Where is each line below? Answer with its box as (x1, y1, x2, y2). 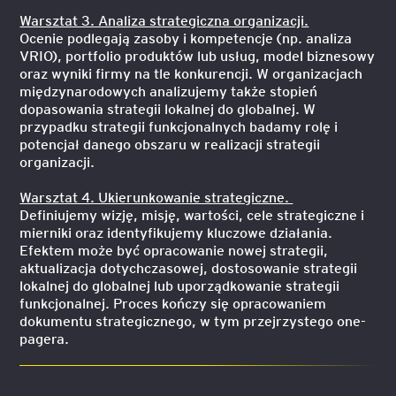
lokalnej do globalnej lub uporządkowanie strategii (19, 276, 340, 294)
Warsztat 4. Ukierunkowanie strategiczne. (19, 187, 293, 206)
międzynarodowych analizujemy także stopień (19, 81, 318, 100)
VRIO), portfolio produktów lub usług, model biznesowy (19, 46, 376, 65)
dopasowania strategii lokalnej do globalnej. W (19, 99, 316, 118)
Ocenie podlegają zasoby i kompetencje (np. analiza (19, 28, 353, 47)
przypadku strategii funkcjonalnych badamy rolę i (19, 117, 339, 135)
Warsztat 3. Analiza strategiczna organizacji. (19, 11, 309, 29)
